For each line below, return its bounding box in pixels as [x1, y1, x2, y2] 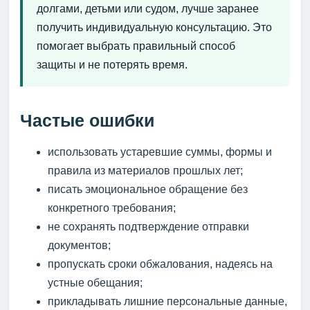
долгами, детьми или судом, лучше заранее [37, 2, 259, 15]
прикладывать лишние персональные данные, [48, 295, 287, 307]
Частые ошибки [20, 110, 154, 130]
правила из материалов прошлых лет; [48, 164, 243, 176]
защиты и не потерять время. [37, 58, 188, 71]
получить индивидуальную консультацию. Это [37, 21, 272, 33]
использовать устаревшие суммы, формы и [48, 145, 272, 158]
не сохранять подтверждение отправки [48, 220, 249, 232]
